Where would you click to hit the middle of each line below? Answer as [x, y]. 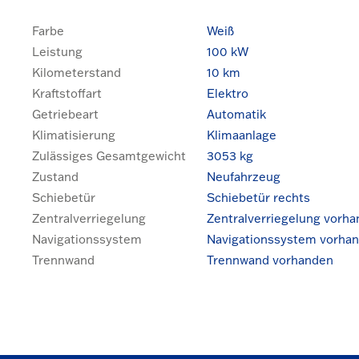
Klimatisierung [74, 135]
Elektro [228, 93]
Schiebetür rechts [258, 197]
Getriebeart [65, 114]
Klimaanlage [242, 135]
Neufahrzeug [244, 176]
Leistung [57, 51]
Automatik [236, 114]
